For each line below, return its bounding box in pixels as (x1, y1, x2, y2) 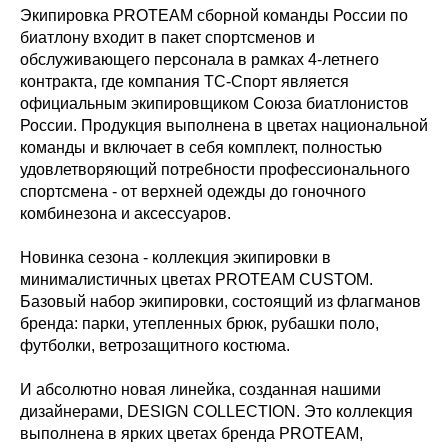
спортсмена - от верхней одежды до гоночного (20, 183, 366, 200)
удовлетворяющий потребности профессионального (20, 161, 410, 178)
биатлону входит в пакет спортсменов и (20, 29, 315, 46)
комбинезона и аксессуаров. (20, 205, 231, 222)
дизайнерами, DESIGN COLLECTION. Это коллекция (20, 403, 413, 420)
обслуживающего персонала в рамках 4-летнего (20, 51, 379, 68)
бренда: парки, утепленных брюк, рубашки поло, (20, 315, 379, 332)
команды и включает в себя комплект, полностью (20, 139, 382, 156)
